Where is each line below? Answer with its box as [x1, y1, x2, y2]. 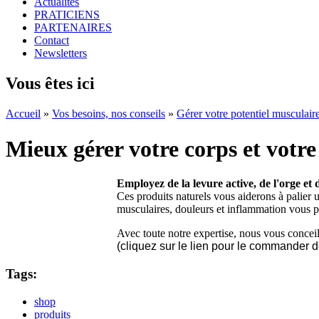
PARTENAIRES [34, 21, 112, 34]
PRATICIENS [34, 9, 100, 21]
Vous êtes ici [6, 74, 95, 93]
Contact [34, 34, 69, 47]
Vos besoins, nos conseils [52, 108, 165, 120]
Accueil [6, 108, 41, 120]
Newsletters [34, 47, 87, 60]
